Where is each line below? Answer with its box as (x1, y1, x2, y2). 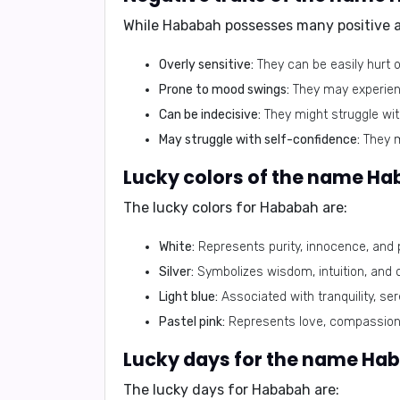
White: (159, 239, 195, 254)
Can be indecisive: (159, 107, 261, 122)
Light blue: (159, 289, 218, 304)
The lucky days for (123, 381, 252, 398)
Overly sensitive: (159, 57, 254, 72)
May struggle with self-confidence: (159, 132, 360, 147)
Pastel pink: (159, 314, 225, 329)
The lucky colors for (123, 199, 260, 216)
